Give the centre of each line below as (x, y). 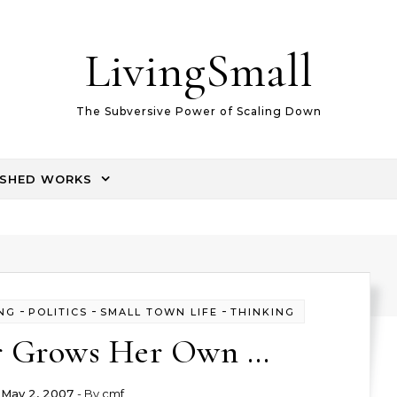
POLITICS (58, 312)
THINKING (262, 312)
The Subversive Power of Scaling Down (198, 111)
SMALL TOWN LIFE (159, 312)
